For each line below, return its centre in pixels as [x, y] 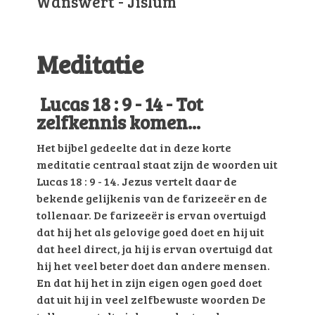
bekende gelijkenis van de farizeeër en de [152, 198]
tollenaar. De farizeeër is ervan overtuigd [151, 215]
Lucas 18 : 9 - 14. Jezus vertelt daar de [136, 181]
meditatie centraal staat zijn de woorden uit [157, 165]
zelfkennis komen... [118, 122]
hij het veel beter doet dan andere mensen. [153, 266]
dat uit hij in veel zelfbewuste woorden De [151, 300]
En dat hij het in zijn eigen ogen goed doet [149, 283]
